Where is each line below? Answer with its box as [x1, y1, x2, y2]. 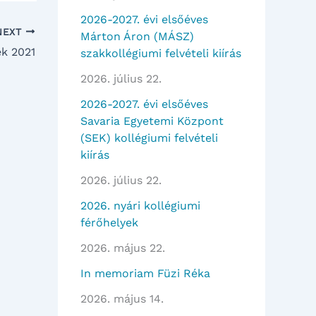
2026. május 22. [80, 241, 165, 255]
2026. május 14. [80, 292, 164, 306]
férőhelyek [80, 216, 138, 230]
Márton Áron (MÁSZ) [80, 30, 194, 44]
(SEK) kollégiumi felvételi [80, 131, 218, 145]
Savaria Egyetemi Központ [80, 114, 224, 128]
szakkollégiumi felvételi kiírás [80, 47, 241, 61]
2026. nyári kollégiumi [80, 199, 200, 213]
